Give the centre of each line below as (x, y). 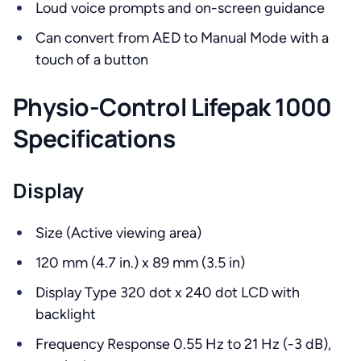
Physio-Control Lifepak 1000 (172, 107)
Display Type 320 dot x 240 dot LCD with (168, 293)
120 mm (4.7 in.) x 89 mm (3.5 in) (140, 263)
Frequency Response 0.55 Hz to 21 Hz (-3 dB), (183, 344)
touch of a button (92, 60)
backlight (66, 314)
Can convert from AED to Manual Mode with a (182, 38)
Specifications (94, 138)
